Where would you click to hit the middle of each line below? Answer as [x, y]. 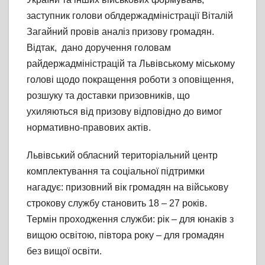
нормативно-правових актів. [89, 128]
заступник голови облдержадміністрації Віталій [130, 16]
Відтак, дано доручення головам [99, 48]
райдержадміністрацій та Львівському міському [131, 64]
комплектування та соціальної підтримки [116, 172]
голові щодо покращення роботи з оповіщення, [130, 80]
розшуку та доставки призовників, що [108, 96]
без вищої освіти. [64, 251]
